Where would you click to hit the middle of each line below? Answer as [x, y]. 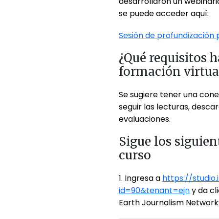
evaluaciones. [145, 119]
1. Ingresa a [141, 178]
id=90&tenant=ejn [154, 190]
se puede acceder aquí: [164, 13]
